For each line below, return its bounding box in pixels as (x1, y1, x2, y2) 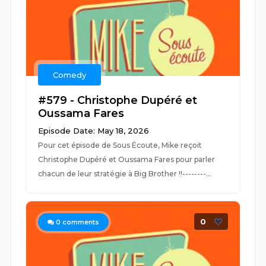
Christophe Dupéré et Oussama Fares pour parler (38, 155, 216, 164)
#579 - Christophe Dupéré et (38, 94, 198, 107)
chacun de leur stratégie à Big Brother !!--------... (38, 169, 212, 178)
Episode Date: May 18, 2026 (38, 126, 150, 135)
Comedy (53, 70, 87, 80)
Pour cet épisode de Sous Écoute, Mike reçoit (38, 141, 202, 150)
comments (61, 218, 100, 226)
